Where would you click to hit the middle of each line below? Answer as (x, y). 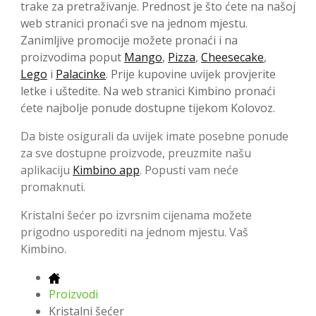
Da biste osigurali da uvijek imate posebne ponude (154, 136)
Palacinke (81, 74)
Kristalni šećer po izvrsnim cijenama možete (136, 215)
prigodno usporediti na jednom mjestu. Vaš (134, 232)
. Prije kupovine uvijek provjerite (191, 74)
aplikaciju (47, 170)
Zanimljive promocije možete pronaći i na (129, 41)
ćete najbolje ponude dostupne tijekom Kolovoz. (148, 108)
